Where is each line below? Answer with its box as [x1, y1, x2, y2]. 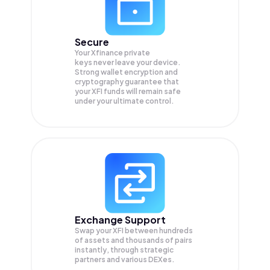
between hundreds [125, 225, 193, 235]
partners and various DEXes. [75, 254, 175, 264]
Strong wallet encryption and [75, 67, 178, 77]
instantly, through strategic [75, 245, 174, 254]
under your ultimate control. [75, 96, 174, 106]
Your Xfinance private [75, 48, 150, 58]
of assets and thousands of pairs [75, 235, 192, 245]
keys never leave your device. [75, 58, 181, 67]
